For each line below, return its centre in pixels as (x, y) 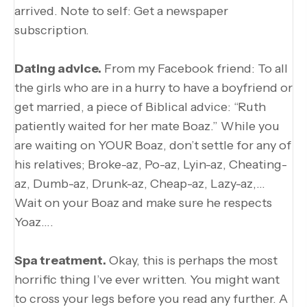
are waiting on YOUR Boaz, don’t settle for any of (153, 145)
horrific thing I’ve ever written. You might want (147, 280)
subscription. (52, 30)
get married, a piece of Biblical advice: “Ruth (140, 107)
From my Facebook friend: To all (195, 69)
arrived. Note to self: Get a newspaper (121, 11)
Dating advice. (58, 69)
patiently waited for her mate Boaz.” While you (147, 126)
